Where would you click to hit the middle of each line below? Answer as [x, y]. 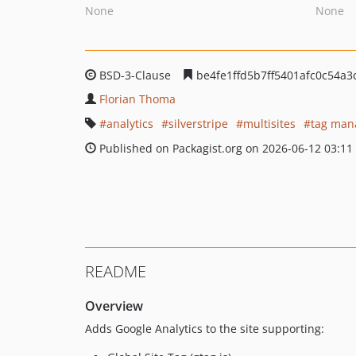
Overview [114, 306]
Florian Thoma [137, 99]
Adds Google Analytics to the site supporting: [205, 329]
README [116, 271]
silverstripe [198, 124]
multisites [269, 124]
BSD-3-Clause [135, 75]
